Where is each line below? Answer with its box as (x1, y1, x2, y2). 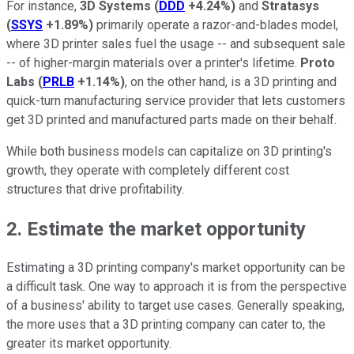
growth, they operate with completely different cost (6, 162, 289, 178)
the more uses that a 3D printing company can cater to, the (6, 317, 326, 333)
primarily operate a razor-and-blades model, (93, 17, 338, 32)
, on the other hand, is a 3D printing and (125, 73, 337, 89)
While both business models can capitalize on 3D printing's (6, 143, 332, 159)
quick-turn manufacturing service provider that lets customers (6, 92, 345, 108)
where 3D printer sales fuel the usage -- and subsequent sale (6, 36, 345, 51)
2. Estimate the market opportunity (6, 217, 306, 240)
